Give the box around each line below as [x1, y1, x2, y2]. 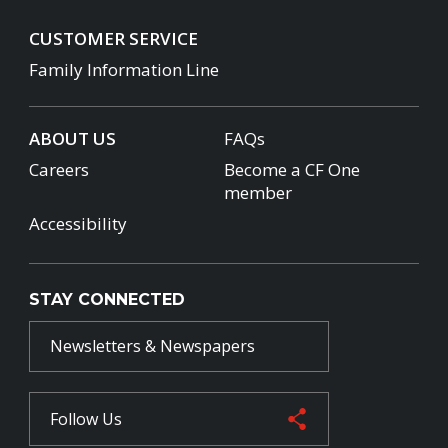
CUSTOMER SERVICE [29, 27, 198, 50]
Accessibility [29, 212, 127, 235]
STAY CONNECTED [29, 290, 185, 309]
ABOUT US [29, 127, 116, 150]
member [224, 181, 292, 204]
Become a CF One [224, 158, 360, 181]
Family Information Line [29, 58, 219, 81]
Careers [29, 158, 89, 181]
